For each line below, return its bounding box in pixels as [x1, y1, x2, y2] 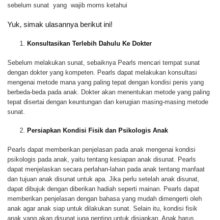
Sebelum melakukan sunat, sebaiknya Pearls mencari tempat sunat [7, 59, 200, 67]
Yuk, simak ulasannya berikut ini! [7, 20, 112, 28]
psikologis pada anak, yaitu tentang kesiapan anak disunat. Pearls [7, 156, 196, 164]
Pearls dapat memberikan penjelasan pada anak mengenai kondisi [7, 146, 195, 154]
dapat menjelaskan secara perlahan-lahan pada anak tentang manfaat [7, 165, 205, 173]
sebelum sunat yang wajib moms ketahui [7, 1, 127, 9]
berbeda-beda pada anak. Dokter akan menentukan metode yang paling [7, 88, 210, 96]
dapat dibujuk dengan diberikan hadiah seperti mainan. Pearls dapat [7, 185, 199, 193]
